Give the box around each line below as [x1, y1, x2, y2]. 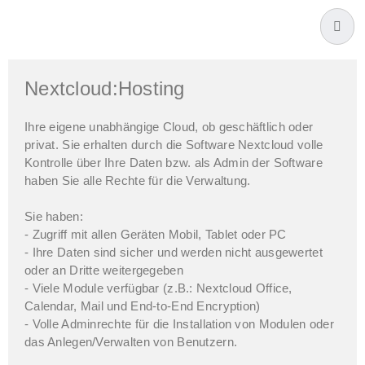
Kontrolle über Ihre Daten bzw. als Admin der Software [24, 156, 323, 169]
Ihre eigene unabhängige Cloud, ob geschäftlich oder [24, 121, 314, 134]
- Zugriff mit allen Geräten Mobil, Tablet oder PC [24, 228, 287, 241]
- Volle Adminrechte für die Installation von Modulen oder [24, 318, 334, 331]
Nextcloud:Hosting [24, 77, 185, 99]
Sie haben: [24, 210, 83, 223]
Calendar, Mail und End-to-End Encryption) [24, 300, 261, 313]
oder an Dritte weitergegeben [24, 264, 183, 277]
